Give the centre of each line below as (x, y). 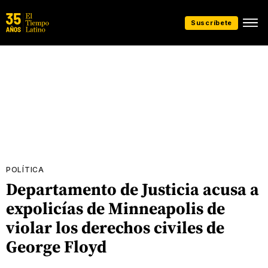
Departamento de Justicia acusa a (133, 189)
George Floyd (56, 246)
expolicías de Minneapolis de (115, 208)
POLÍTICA (25, 170)
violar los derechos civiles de (115, 227)
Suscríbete (211, 22)
